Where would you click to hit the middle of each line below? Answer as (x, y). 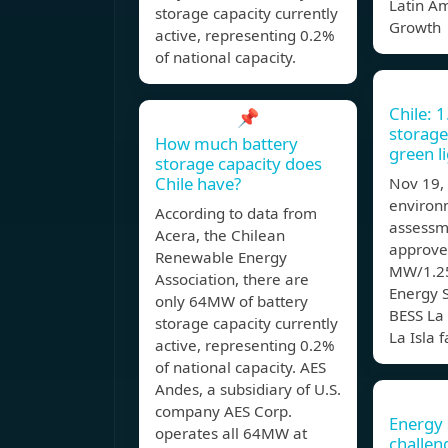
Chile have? (198, 184)
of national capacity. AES (240, 367)
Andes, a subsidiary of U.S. (248, 389)
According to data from (236, 213)
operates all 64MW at (231, 433)
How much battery (226, 144)
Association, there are (232, 279)
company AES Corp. (223, 411)
